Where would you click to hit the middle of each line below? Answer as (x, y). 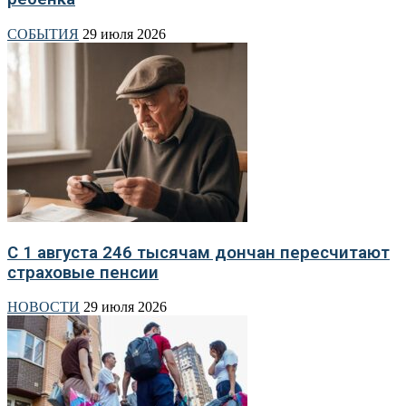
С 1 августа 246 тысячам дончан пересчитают (198, 252)
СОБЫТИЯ (43, 34)
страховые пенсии (83, 272)
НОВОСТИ (43, 307)
